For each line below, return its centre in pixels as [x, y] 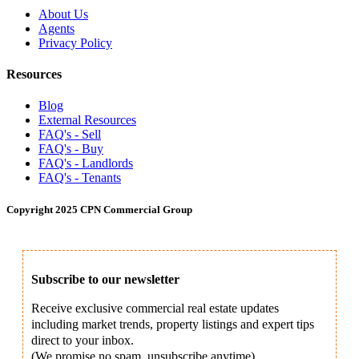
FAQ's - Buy [71, 149]
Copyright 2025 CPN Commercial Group [99, 209]
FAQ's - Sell [70, 135]
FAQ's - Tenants [80, 178]
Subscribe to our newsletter [105, 279]
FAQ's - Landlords [86, 163]
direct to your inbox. [83, 340]
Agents [56, 28]
